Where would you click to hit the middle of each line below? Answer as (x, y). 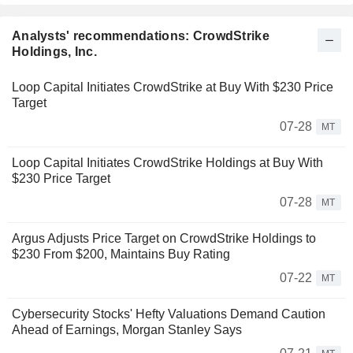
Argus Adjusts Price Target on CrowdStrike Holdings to (164, 239)
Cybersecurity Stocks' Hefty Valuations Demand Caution (169, 314)
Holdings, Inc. (54, 52)
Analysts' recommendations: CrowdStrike (141, 36)
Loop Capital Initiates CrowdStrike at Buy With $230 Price (173, 87)
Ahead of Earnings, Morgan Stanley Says (127, 330)
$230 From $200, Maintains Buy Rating (121, 255)
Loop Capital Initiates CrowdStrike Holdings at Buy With (167, 163)
